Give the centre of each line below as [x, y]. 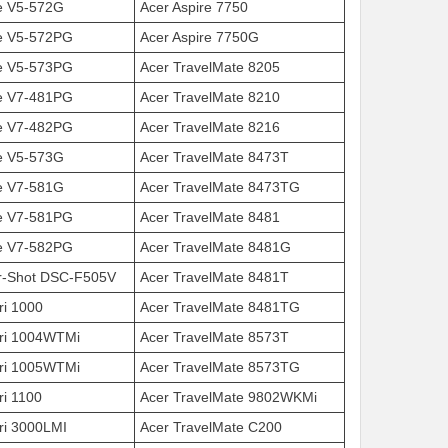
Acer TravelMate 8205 [210, 67]
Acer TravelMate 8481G [215, 247]
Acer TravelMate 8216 [210, 127]
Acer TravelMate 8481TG [220, 307]
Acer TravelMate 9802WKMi [228, 397]
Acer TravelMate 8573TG [220, 367]
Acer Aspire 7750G [199, 37]
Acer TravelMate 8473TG [220, 187]
